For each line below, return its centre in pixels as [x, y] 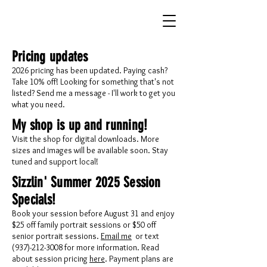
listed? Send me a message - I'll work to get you [94, 93]
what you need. [38, 104]
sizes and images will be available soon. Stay [90, 150]
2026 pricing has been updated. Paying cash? [90, 70]
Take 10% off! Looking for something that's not [93, 82]
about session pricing [51, 259]
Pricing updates [50, 57]
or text [145, 236]
